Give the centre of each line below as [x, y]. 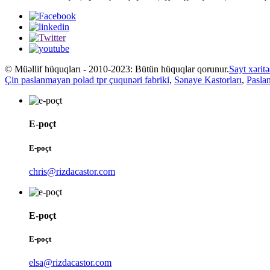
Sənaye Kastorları [208, 80]
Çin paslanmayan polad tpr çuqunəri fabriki [87, 80]
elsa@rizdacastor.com [70, 263]
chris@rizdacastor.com [72, 171]
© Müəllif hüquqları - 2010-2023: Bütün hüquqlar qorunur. [117, 69]
